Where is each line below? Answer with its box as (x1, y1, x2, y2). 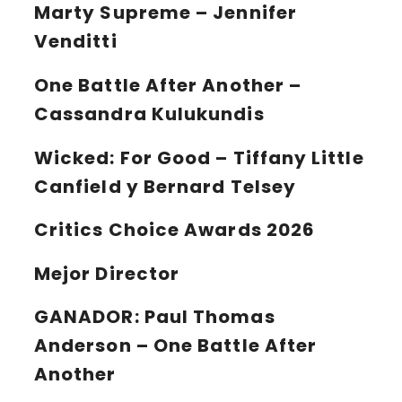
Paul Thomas (139, 304, 275, 330)
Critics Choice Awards (34, 217, 262, 243)
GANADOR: (34, 304, 140, 330)
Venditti (34, 29, 118, 55)
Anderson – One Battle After (34, 333, 318, 359)
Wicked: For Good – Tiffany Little (34, 144, 364, 170)
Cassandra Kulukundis (34, 100, 265, 127)
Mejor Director (34, 260, 180, 286)
